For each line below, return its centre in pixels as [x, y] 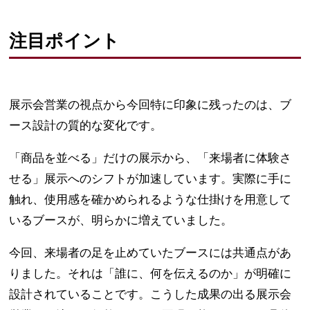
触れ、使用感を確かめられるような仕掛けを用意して [151, 199]
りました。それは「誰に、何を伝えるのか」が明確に [151, 273]
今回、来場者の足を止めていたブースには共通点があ [151, 253]
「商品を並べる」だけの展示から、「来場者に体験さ [151, 158]
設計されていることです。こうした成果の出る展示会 [151, 294]
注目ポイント [65, 40]
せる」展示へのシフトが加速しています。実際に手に [151, 179]
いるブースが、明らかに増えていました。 [121, 220]
